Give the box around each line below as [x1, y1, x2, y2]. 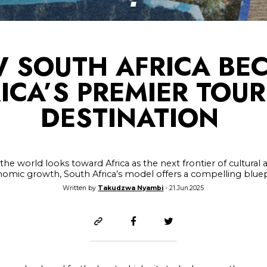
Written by [63, 184, 98, 193]
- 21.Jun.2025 [163, 184, 204, 193]
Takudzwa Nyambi [98, 184, 164, 193]
